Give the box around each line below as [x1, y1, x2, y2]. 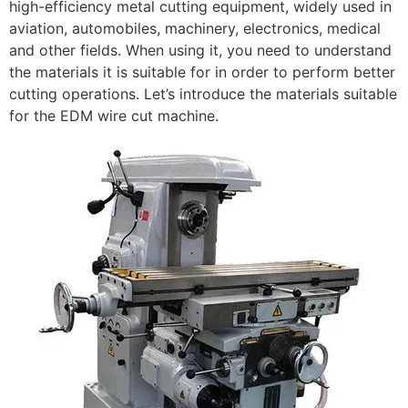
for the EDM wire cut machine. [9, 107, 219, 126]
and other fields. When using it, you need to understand [9, 41, 392, 60]
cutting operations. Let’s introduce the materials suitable [9, 85, 397, 104]
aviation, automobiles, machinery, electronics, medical [9, 19, 381, 38]
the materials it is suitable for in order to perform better [9, 63, 395, 82]
